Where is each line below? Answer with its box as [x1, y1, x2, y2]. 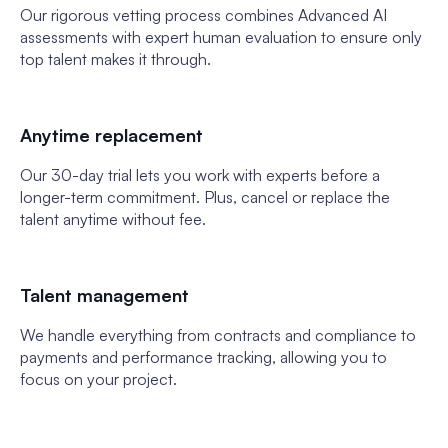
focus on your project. [20, 369, 177, 389]
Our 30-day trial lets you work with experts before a [20, 165, 380, 185]
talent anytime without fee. [20, 209, 206, 229]
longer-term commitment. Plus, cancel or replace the [20, 187, 390, 207]
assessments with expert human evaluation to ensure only [20, 27, 422, 47]
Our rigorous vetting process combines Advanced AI [20, 5, 387, 25]
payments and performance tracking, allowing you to [20, 347, 387, 367]
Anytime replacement [20, 124, 203, 146]
